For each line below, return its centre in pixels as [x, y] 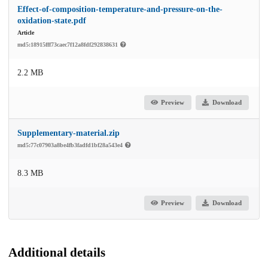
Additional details [57, 252]
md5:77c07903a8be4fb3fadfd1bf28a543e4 [71, 145]
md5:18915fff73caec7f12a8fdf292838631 [68, 44]
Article [26, 32]
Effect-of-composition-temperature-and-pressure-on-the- [120, 9]
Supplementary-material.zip [68, 133]
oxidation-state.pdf [52, 20]
